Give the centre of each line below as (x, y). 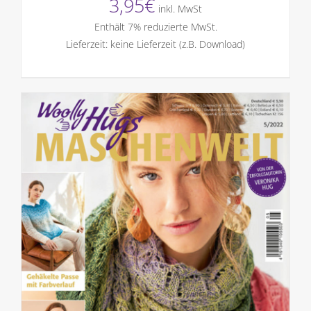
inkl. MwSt (180, 9)
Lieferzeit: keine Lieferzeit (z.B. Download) (155, 44)
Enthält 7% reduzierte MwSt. (155, 27)
